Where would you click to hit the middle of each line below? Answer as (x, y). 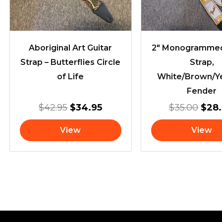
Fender (202, 91)
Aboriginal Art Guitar (71, 48)
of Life (71, 77)
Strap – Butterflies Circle (71, 62)
